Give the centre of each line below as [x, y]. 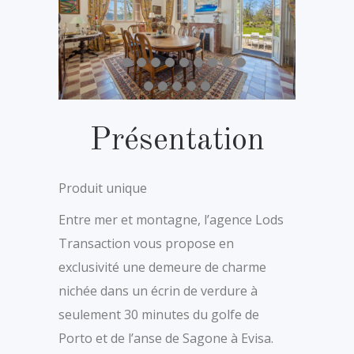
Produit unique [103, 188]
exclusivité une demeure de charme [162, 267]
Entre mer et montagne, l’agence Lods [171, 219]
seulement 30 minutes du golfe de [159, 314]
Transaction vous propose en [146, 243]
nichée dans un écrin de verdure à [158, 290]
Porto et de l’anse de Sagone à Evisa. [166, 338]
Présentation [177, 141]
